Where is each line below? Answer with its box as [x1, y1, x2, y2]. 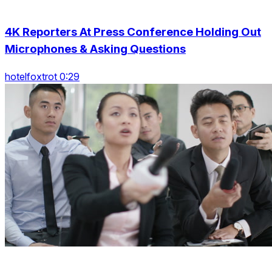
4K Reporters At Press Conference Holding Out [5, 25, 261, 39]
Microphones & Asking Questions [5, 42, 186, 56]
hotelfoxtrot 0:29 [5, 70, 80, 83]
